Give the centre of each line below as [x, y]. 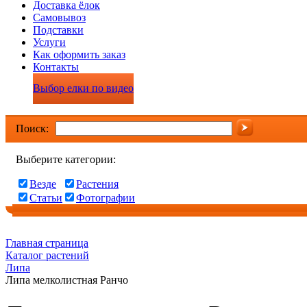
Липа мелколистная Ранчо [67, 280]
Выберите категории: [66, 159]
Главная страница [47, 243]
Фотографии [106, 198]
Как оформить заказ [79, 54]
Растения [97, 184]
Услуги [49, 42]
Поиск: [32, 128]
